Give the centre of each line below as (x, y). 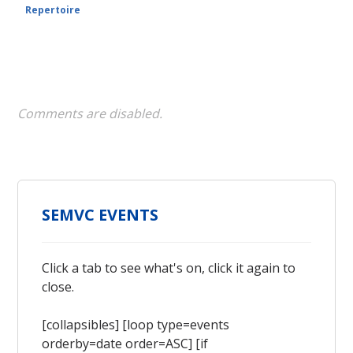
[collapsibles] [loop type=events (136, 325)
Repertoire (53, 10)
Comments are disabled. (90, 113)
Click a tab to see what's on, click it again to (169, 268)
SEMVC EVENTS (100, 215)
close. (58, 287)
